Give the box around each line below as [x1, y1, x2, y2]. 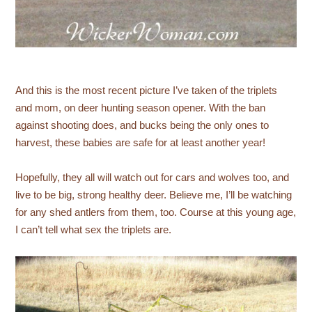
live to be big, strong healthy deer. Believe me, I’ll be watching [15, 189, 292, 201]
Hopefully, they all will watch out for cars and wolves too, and [15, 172, 290, 184]
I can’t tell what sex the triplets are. [15, 224, 172, 236]
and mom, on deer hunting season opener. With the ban [15, 102, 266, 114]
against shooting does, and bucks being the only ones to [15, 120, 270, 132]
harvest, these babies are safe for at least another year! [15, 137, 266, 149]
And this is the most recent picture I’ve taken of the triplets [15, 85, 278, 97]
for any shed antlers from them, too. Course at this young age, [15, 207, 297, 219]
